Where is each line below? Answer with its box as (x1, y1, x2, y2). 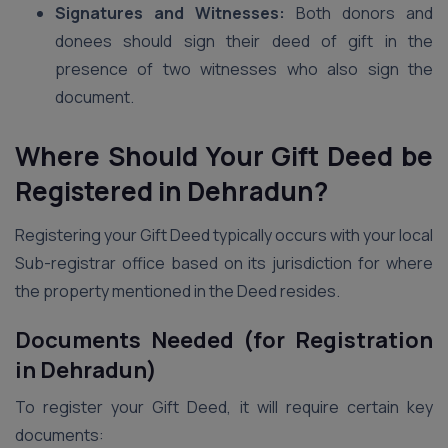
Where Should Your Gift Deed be (15, 138, 433, 174)
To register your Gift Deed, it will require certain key (15, 396, 433, 418)
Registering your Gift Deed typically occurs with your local (15, 224, 433, 246)
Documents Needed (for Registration (15, 325, 433, 355)
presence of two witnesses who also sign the (55, 58, 433, 80)
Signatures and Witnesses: (55, 2, 285, 24)
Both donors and (285, 2, 433, 24)
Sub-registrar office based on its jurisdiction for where (15, 252, 433, 274)
